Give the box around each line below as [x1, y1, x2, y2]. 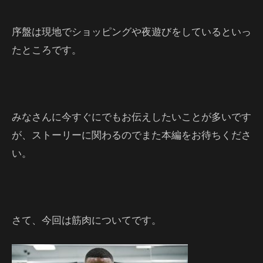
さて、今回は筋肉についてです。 [12, 213, 161, 227]
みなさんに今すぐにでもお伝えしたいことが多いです [12, 109, 251, 123]
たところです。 [12, 42, 82, 56]
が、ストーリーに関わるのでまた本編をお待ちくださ [12, 127, 251, 141]
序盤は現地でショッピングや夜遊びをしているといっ [12, 24, 251, 38]
